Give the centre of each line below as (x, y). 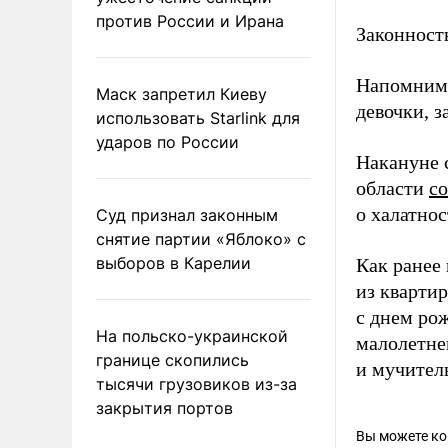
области (392, 188)
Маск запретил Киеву (181, 93)
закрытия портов (164, 407)
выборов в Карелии (173, 262)
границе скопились (172, 359)
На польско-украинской (192, 335)
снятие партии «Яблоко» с (201, 238)
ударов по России (167, 141)
